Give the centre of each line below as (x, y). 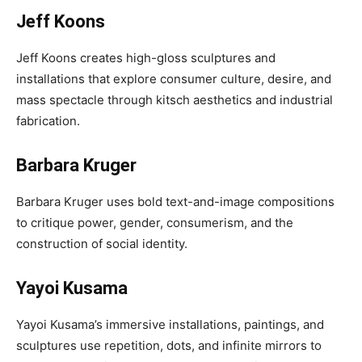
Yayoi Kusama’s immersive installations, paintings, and (170, 324)
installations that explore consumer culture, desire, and (174, 79)
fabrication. (48, 121)
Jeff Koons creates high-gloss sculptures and (146, 58)
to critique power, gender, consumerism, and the (155, 223)
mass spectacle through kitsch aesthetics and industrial (175, 100)
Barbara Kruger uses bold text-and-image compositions (175, 202)
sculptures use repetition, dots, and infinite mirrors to (169, 345)
